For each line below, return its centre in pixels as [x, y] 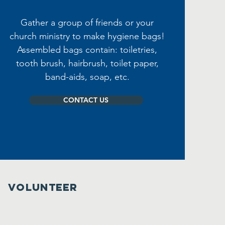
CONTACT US [86, 100]
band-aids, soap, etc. [87, 77]
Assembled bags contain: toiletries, [87, 50]
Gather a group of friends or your [87, 23]
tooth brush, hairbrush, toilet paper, [87, 63]
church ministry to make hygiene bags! [87, 36]
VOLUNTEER [43, 187]
